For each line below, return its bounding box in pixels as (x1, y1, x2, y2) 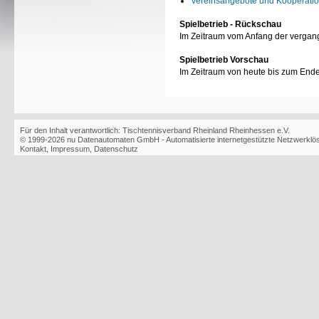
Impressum (51, 145, 90, 153)
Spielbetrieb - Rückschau (179, 19, 281, 29)
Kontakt (20, 145, 46, 153)
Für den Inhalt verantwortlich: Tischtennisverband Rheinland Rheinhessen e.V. (20, 126, 290, 135)
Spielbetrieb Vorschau (179, 55, 268, 65)
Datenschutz (94, 145, 138, 153)
